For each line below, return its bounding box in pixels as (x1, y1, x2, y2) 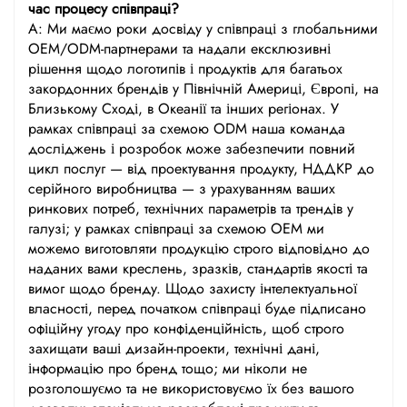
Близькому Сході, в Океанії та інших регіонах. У (28, 97, 339, 119)
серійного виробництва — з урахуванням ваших (28, 177, 335, 199)
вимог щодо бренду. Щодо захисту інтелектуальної (28, 277, 357, 299)
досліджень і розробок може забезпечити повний (28, 137, 355, 159)
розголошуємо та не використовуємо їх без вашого (28, 377, 354, 399)
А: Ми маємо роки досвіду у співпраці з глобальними (28, 17, 378, 39)
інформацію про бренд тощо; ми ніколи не (28, 357, 307, 379)
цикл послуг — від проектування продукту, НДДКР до (28, 157, 374, 179)
